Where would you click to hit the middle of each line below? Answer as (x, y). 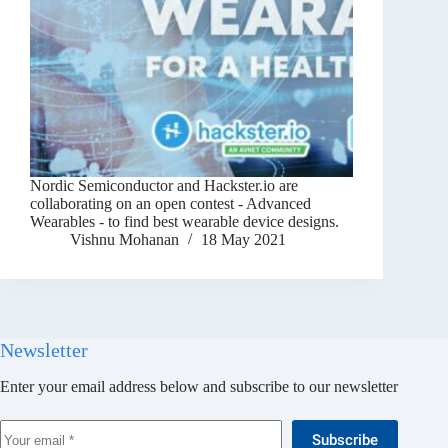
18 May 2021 (243, 240)
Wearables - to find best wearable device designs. (184, 222)
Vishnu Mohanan (124, 240)
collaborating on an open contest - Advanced (170, 204)
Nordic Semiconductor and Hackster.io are (164, 186)
